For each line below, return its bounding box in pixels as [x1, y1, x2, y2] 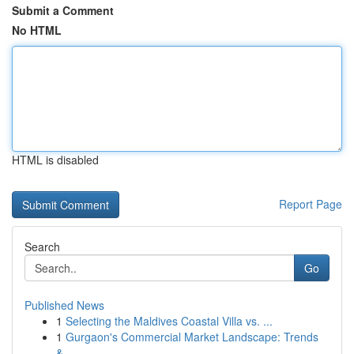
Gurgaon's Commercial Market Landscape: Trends [66, 329, 318, 345]
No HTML [12, 22, 62, 38]
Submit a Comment [12, 2, 114, 18]
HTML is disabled [12, 152, 99, 168]
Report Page [279, 196, 342, 212]
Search [24, 239, 60, 254]
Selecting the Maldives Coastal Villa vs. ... [66, 313, 273, 329]
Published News [24, 297, 104, 313]
